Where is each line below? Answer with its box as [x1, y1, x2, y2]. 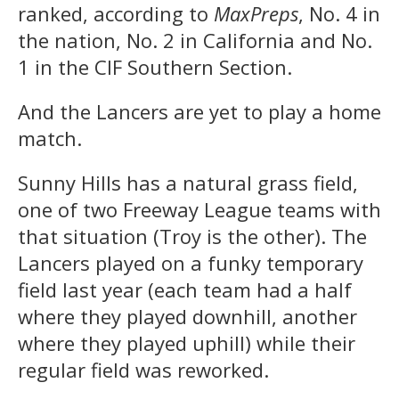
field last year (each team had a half [18, 276, 352, 304]
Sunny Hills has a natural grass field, [18, 169, 358, 197]
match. [18, 125, 82, 152]
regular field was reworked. [18, 356, 269, 384]
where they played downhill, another [18, 303, 357, 330]
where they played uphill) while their [18, 330, 355, 357]
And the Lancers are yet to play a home [18, 98, 381, 126]
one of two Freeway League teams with [18, 196, 381, 224]
